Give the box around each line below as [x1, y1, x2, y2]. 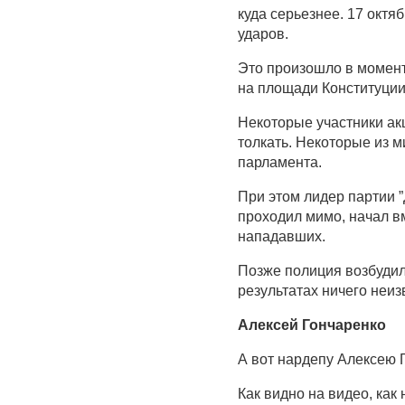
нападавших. [238, 229, 325, 245]
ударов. [238, 26, 288, 42]
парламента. [238, 155, 322, 171]
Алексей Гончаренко [238, 317, 386, 334]
